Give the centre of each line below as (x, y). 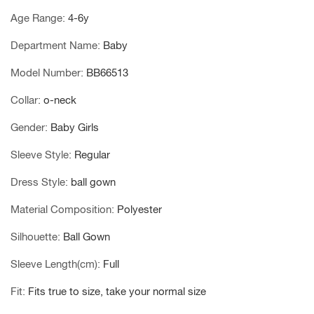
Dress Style (38, 182)
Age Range (36, 18)
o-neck (60, 100)
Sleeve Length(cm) (54, 264)
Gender (28, 128)
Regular (92, 155)
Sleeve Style (40, 155)
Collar (24, 100)
